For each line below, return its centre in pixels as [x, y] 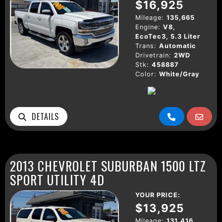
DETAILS [43, 116]
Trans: [146, 46]
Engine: [148, 27]
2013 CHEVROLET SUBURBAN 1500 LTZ [108, 165]
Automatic [178, 46]
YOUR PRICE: [158, 195]
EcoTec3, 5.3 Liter [168, 36]
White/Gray [179, 74]
